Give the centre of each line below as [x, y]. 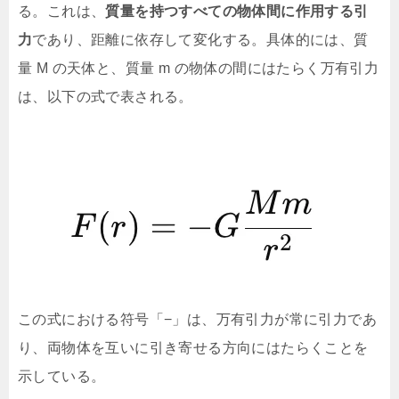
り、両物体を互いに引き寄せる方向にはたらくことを [193, 347]
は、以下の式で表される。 [106, 96]
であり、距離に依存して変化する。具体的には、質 [200, 39]
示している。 [62, 376]
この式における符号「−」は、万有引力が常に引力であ [197, 319]
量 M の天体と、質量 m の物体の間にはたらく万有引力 [199, 68]
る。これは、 [62, 11]
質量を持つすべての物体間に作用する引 [237, 11]
